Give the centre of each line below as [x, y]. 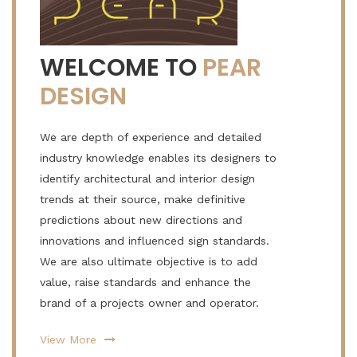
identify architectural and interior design [147, 178]
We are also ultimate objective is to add [149, 261]
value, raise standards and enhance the [145, 282]
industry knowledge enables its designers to [158, 158]
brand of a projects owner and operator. [149, 303]
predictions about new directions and [141, 220]
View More [70, 339]
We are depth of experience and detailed [151, 137]
